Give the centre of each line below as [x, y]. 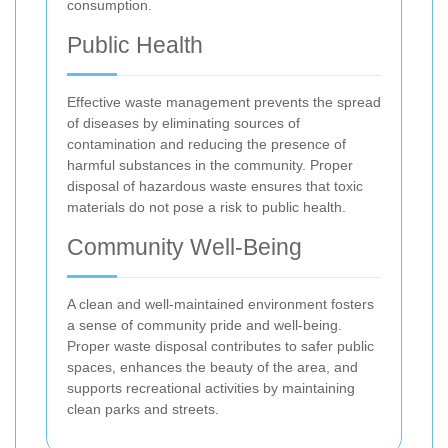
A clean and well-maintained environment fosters [220, 304]
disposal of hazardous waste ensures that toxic [215, 186]
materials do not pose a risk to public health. [206, 207]
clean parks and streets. [143, 409]
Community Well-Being [184, 247]
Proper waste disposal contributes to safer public [220, 346]
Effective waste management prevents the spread [224, 102]
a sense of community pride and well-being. [204, 325]
